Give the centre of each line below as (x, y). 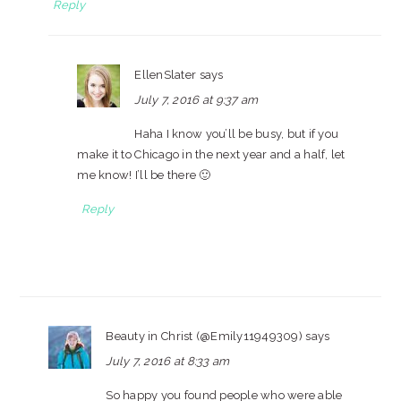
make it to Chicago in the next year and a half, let (211, 154)
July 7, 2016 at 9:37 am (196, 100)
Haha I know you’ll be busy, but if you (237, 134)
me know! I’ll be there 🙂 (144, 175)
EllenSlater (166, 75)
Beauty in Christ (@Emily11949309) (204, 336)
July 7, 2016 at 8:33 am (168, 361)
